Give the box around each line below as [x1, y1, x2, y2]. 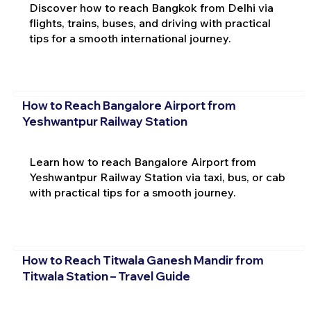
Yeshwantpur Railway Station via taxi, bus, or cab [28, 170, 285, 185]
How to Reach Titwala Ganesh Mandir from [22, 252, 264, 267]
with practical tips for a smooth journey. [28, 185, 236, 200]
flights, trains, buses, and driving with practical [28, 15, 271, 30]
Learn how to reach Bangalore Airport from [28, 155, 256, 169]
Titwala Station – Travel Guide [22, 268, 190, 283]
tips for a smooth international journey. [28, 31, 231, 45]
